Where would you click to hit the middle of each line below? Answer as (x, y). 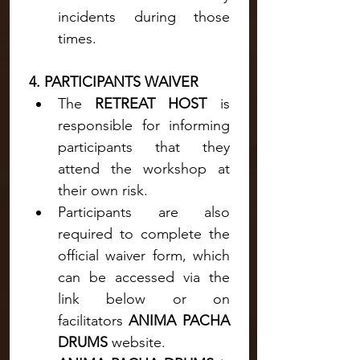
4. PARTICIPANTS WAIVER (114, 82)
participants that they (144, 147)
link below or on (144, 299)
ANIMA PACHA (179, 321)
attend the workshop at (144, 169)
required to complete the (144, 234)
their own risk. (103, 190)
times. (77, 39)
